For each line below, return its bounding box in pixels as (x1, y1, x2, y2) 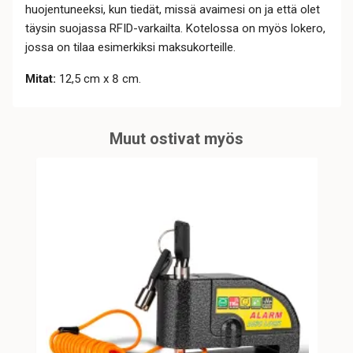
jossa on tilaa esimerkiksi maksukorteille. (24, 40, 236, 55)
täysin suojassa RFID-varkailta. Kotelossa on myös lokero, (24, 21, 325, 36)
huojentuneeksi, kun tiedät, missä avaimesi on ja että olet (24, 2, 320, 17)
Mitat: (24, 72, 56, 87)
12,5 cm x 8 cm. (55, 72, 141, 87)
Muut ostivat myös (110, 129, 243, 149)
